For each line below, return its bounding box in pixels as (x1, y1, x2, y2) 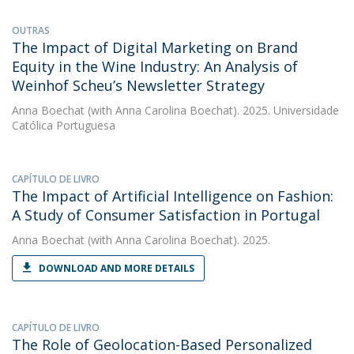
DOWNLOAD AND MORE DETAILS (39, 262, 194, 275)
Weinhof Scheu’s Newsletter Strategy (12, 76, 265, 95)
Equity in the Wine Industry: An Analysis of (12, 57, 298, 76)
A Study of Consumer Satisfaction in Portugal (12, 205, 320, 224)
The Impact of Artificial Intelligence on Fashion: (12, 186, 333, 205)
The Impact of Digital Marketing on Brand (12, 38, 298, 57)
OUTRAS (12, 24, 50, 37)
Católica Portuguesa (12, 118, 115, 133)
